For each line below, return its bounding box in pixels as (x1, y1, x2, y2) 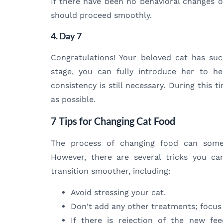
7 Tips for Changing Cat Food (51, 115, 175, 127)
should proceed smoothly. (51, 10, 152, 20)
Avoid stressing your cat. (71, 187, 166, 197)
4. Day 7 (51, 30, 82, 41)
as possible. (51, 94, 96, 104)
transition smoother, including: (51, 166, 171, 176)
